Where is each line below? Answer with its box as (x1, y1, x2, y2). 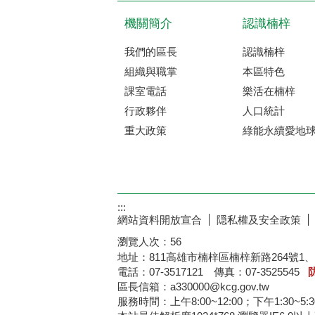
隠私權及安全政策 (217, 214, 301, 226)
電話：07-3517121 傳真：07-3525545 (117, 266, 308, 278)
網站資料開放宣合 (117, 214, 202, 226)
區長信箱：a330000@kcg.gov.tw (117, 281, 278, 293)
